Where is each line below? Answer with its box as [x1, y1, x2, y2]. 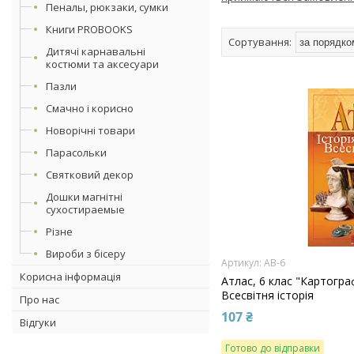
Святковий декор [46, 167, 134, 182]
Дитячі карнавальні [46, 43, 145, 58]
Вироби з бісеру [46, 246, 126, 261]
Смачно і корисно [46, 100, 134, 115]
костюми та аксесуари [46, 56, 159, 71]
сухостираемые [46, 201, 125, 217]
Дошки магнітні [46, 189, 122, 204]
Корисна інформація [20, 269, 121, 284]
